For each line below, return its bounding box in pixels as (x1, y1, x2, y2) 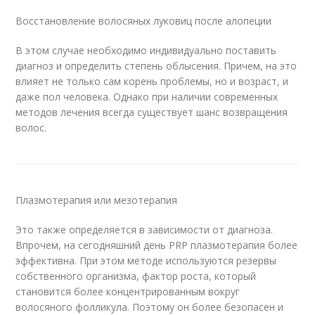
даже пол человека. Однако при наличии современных (15, 90, 278, 104)
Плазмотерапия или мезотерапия (15, 193, 178, 207)
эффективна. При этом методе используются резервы (15, 254, 277, 268)
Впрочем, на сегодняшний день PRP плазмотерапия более (15, 238, 298, 252)
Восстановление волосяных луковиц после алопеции (15, 14, 272, 28)
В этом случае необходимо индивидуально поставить (15, 44, 277, 58)
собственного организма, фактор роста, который (15, 269, 257, 283)
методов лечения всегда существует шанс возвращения (15, 105, 288, 120)
